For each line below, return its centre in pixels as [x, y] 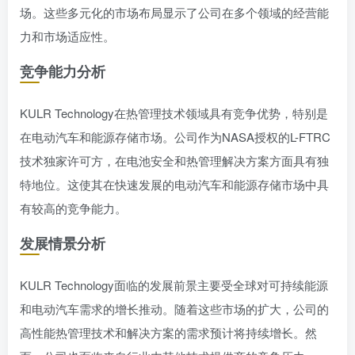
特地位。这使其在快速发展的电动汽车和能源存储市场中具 [174, 184]
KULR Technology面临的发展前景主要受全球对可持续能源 [174, 285]
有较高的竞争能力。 [73, 208]
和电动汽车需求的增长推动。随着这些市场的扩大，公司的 [174, 309]
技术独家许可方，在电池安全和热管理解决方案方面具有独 [174, 160]
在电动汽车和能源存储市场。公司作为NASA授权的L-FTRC [175, 137]
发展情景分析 [63, 243]
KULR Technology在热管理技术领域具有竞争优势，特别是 [174, 113]
